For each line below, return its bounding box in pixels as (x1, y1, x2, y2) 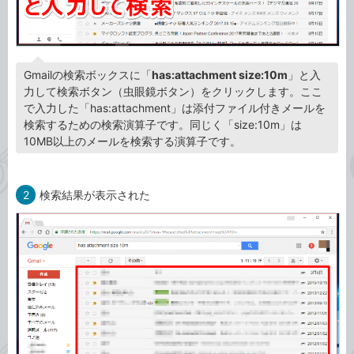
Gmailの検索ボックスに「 (24, 68, 152, 82)
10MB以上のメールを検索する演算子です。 (24, 134, 241, 149)
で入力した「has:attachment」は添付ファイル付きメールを (24, 101, 326, 115)
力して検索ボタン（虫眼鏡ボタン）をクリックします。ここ (24, 85, 322, 99)
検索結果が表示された (40, 188, 151, 202)
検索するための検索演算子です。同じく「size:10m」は (24, 118, 302, 132)
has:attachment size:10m (152, 68, 288, 82)
